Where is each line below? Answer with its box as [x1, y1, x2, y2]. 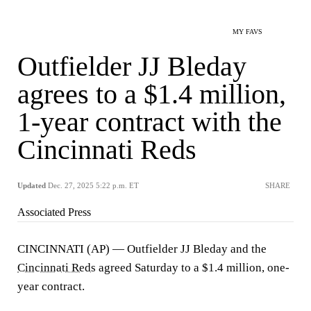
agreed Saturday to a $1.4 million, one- [96, 261, 289, 274]
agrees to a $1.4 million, [17, 78, 286, 110]
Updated [17, 181, 46, 190]
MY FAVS [233, 28, 262, 35]
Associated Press [17, 206, 91, 218]
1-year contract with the [17, 106, 282, 137]
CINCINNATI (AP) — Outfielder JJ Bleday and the [17, 242, 267, 255]
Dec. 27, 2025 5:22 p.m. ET [48, 181, 139, 190]
